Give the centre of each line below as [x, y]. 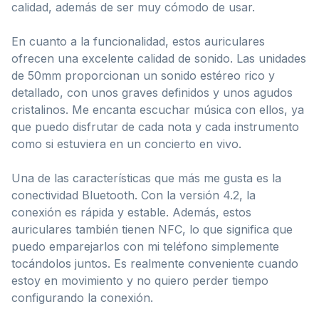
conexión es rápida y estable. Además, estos [131, 212]
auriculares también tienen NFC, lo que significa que [152, 229]
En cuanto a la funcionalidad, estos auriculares [138, 41]
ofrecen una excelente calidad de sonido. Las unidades [159, 58]
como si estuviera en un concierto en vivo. [126, 143]
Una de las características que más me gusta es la [146, 178]
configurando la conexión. [82, 297]
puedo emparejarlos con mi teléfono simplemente [145, 246]
